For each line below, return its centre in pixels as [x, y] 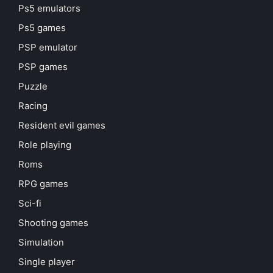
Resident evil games [62, 126]
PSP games [43, 67]
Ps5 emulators [49, 9]
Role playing [45, 145]
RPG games [43, 184]
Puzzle [33, 87]
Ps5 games [42, 28]
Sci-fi [30, 204]
